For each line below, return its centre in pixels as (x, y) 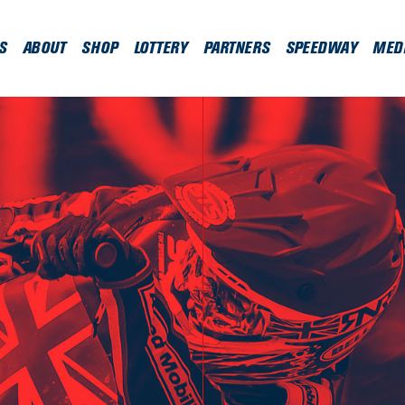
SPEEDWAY (321, 48)
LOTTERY (160, 48)
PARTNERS (236, 48)
